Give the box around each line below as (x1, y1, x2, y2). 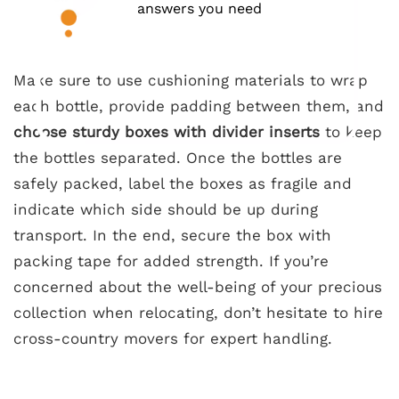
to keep (320, 123, 382, 141)
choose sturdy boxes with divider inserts (13, 123, 320, 141)
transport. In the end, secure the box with (13, 226, 331, 244)
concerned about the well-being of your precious (13, 278, 382, 296)
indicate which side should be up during (13, 200, 318, 218)
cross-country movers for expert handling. (13, 330, 332, 347)
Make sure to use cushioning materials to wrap (13, 71, 368, 89)
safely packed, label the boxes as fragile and (13, 175, 352, 192)
